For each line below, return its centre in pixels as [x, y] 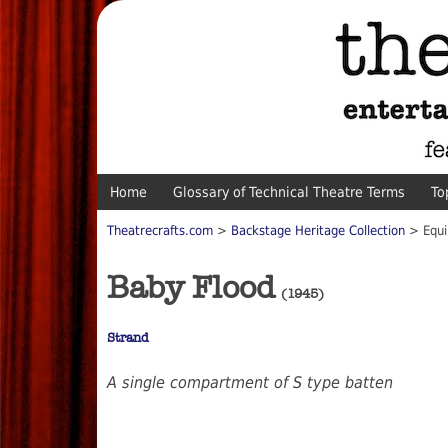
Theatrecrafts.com [160, 230]
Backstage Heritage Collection [318, 230]
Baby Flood [191, 287]
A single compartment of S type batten [250, 382]
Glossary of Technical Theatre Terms [289, 192]
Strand [128, 338]
